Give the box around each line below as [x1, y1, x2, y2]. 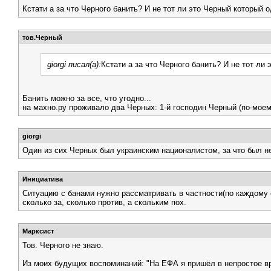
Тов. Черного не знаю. [22, 241, 103, 250]
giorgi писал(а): [47, 60, 101, 69]
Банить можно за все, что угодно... [22, 94, 151, 103]
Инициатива [22, 175, 63, 183]
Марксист [22, 227, 54, 235]
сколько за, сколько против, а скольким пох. [22, 198, 186, 207]
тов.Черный [22, 34, 62, 41]
